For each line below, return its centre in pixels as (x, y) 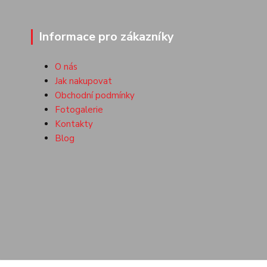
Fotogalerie (79, 110)
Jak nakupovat (83, 81)
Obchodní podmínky (95, 95)
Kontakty (74, 124)
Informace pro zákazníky (106, 37)
